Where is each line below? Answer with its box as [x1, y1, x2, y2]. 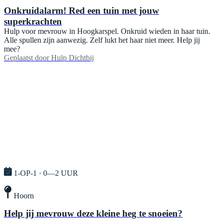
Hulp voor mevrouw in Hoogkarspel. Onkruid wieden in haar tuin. [4, 27, 210, 36]
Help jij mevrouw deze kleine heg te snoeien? [4, 208, 183, 219]
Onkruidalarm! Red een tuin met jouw [4, 5, 159, 16]
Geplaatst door [4, 54, 49, 62]
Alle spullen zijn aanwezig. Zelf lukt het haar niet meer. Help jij [4, 36, 200, 45]
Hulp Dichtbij [51, 54, 94, 62]
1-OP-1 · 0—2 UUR [14, 169, 78, 178]
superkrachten [4, 16, 62, 27]
